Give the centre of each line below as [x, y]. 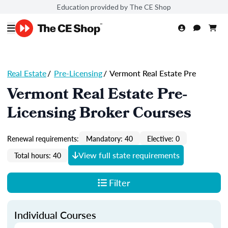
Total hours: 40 [38, 155]
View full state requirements [129, 155]
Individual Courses [55, 215]
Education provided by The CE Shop [114, 7]
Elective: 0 [163, 138]
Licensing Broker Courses [99, 115]
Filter [119, 182]
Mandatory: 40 [109, 138]
